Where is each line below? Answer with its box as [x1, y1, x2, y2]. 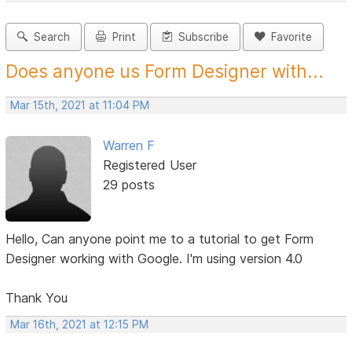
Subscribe [172, 31, 229, 44]
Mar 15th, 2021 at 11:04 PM [10, 99, 150, 112]
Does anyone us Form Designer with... [5, 60, 324, 82]
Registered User [102, 157, 196, 174]
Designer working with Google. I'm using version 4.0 [5, 250, 303, 266]
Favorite [265, 31, 313, 44]
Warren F [102, 137, 155, 154]
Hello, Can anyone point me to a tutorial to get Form [5, 230, 314, 247]
